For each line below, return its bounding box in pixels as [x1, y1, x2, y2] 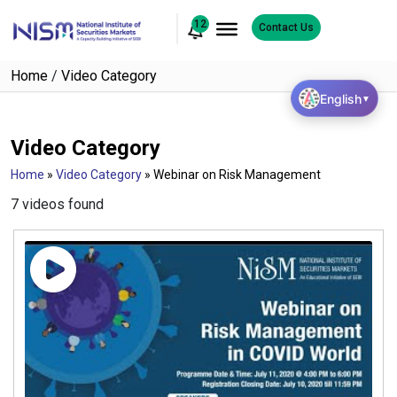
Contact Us [258, 21, 314, 34]
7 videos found [11, 196, 104, 213]
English [320, 90, 362, 106]
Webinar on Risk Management [153, 167, 321, 182]
